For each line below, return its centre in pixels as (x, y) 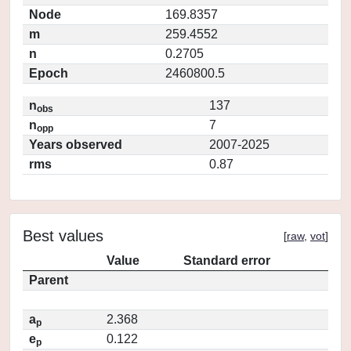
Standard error (227, 261)
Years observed (76, 145)
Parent (49, 280)
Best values (63, 236)
